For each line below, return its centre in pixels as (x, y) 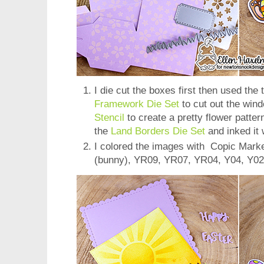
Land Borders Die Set (158, 131)
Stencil (109, 118)
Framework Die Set (137, 104)
